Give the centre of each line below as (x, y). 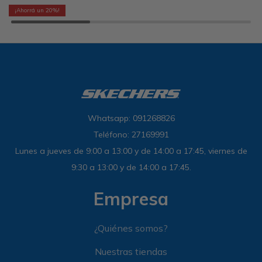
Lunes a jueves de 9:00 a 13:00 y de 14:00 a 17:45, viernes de (131, 151)
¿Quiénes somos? (131, 228)
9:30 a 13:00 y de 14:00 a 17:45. (131, 167)
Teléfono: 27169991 (131, 135)
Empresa (131, 199)
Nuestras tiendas (131, 251)
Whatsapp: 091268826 (131, 118)
